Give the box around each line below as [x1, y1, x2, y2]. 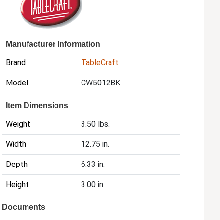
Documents [2, 203, 46, 212]
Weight [6, 119, 31, 129]
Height [6, 180, 29, 190]
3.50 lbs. [81, 119, 110, 129]
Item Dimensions [6, 101, 69, 110]
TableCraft [81, 58, 119, 68]
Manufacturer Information [6, 40, 101, 49]
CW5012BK [81, 78, 121, 88]
